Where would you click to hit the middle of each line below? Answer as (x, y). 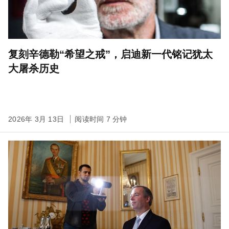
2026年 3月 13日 (37, 119)
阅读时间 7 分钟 (101, 119)
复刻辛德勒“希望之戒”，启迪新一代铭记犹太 (110, 54)
